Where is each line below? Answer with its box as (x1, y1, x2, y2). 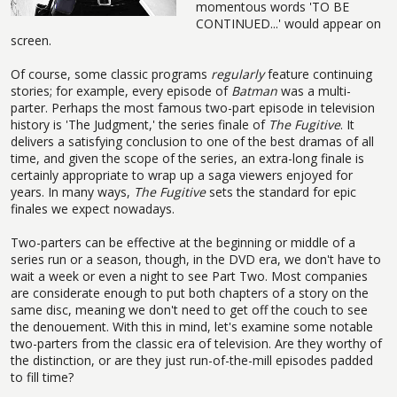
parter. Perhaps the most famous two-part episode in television (11, 98, 375, 116)
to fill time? (11, 368, 74, 385)
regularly (211, 65, 264, 82)
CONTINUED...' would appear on (196, 14, 381, 32)
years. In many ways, (11, 183, 134, 200)
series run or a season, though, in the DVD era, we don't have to (11, 250, 381, 268)
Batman (231, 82, 277, 99)
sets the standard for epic (206, 183, 356, 200)
